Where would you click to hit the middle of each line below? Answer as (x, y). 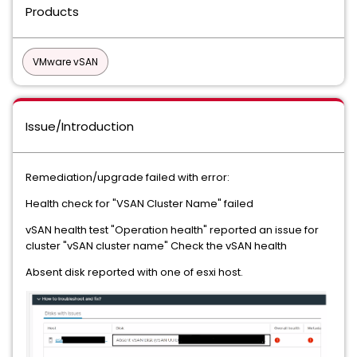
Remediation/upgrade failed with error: (127, 177)
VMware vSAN (65, 62)
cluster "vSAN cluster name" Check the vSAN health (157, 246)
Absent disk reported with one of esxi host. (134, 272)
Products (52, 12)
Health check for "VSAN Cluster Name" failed (139, 204)
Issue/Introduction (80, 126)
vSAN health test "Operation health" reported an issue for (172, 230)
